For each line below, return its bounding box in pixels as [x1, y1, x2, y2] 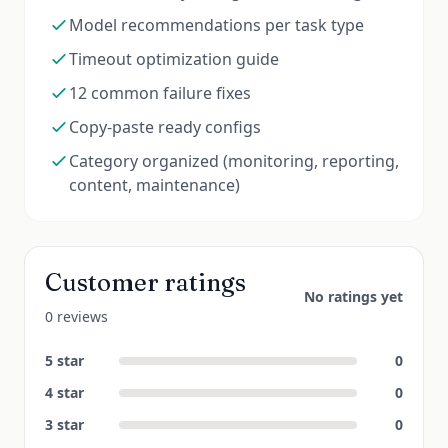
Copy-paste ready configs [69, 116, 261, 138]
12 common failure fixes [69, 82, 251, 104]
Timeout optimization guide [69, 48, 279, 70]
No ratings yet [304, 287, 403, 306]
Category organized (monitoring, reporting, [69, 150, 399, 172]
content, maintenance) [69, 174, 240, 196]
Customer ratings [45, 268, 246, 297]
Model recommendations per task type [69, 14, 364, 36]
